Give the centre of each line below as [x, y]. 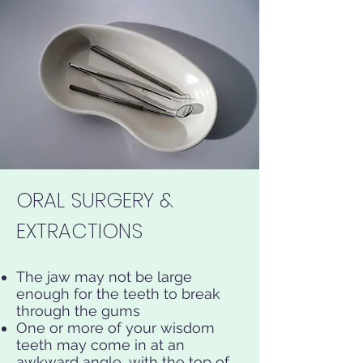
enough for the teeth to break [118, 294]
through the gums [78, 311]
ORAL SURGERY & [95, 201]
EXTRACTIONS [79, 231]
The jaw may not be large [104, 277]
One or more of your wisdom [115, 328]
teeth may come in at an [100, 345]
